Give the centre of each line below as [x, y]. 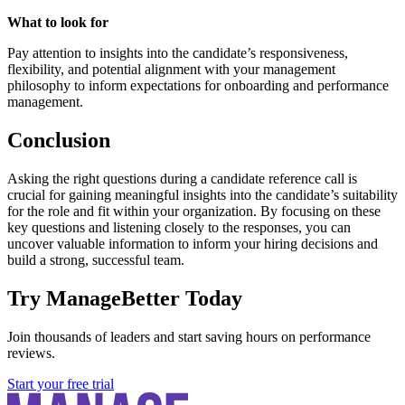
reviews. [31, 353]
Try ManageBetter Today [125, 298]
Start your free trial [61, 383]
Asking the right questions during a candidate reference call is [182, 178]
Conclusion [59, 140]
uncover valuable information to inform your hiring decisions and [193, 243]
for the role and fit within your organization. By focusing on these [194, 211]
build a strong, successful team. [96, 259]
